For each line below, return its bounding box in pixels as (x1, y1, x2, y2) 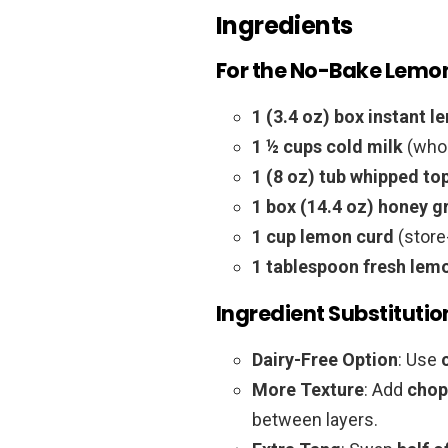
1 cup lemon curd (252, 225, 394, 247)
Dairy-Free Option (252, 348, 398, 370)
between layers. (252, 408, 378, 430)
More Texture (252, 378, 364, 400)
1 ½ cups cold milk (252, 135, 403, 157)
